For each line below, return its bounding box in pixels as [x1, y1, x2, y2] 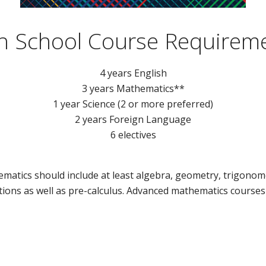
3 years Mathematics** [81, 82, 185, 96]
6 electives [110, 128, 156, 142]
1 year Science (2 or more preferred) [53, 97, 213, 111]
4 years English [99, 66, 167, 80]
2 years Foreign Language [75, 113, 191, 126]
